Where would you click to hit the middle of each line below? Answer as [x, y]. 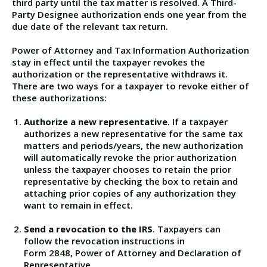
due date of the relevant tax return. [90, 27]
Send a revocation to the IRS [88, 229]
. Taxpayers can [187, 229]
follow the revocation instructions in [104, 241]
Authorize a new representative [96, 122]
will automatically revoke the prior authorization [130, 158]
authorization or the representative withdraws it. [120, 74]
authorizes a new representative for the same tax [133, 134]
